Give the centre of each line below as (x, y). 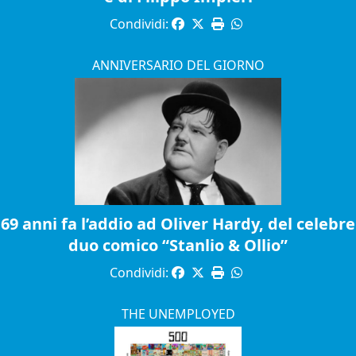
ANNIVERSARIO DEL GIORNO (178, 65)
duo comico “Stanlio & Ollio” (178, 245)
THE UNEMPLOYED (178, 314)
